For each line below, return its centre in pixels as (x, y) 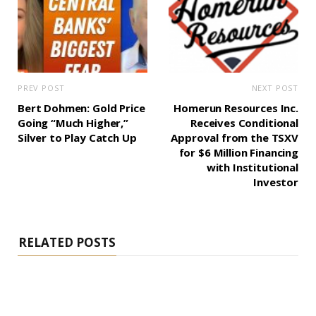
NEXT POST (275, 88)
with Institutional (252, 168)
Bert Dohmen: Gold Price (81, 108)
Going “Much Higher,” (73, 123)
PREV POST (41, 88)
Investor (276, 182)
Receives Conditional (244, 123)
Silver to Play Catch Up (77, 138)
